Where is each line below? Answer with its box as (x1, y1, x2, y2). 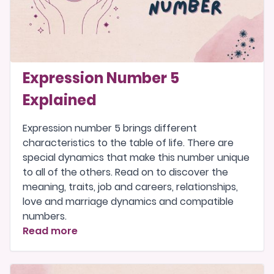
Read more (23, 223, 78, 238)
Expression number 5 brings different (23, 120, 197, 135)
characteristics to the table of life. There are (23, 135, 234, 150)
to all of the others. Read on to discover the (23, 165, 228, 179)
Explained (23, 89, 97, 110)
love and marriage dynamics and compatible (23, 194, 234, 209)
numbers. (23, 209, 67, 223)
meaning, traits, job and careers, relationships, (23, 179, 238, 194)
